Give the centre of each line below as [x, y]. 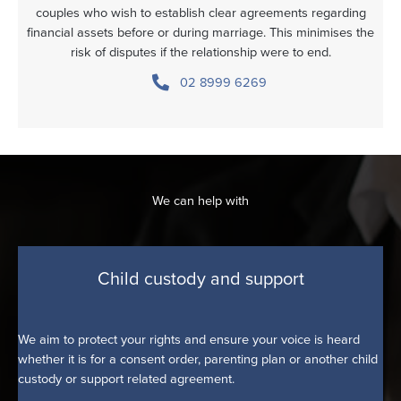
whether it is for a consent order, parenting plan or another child [198, 358]
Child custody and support [200, 279]
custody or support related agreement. [126, 378]
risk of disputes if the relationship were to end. [200, 52]
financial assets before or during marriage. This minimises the [200, 33]
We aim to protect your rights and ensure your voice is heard [189, 339]
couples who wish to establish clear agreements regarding [200, 13]
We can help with [200, 201]
